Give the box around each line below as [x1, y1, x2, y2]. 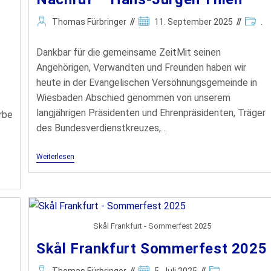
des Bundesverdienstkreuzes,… [36, 122, 168, 134]
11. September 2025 [154, 17, 233, 27]
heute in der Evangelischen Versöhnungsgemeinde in [36, 77, 258, 89]
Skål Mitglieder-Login [86, 15, 162, 25]
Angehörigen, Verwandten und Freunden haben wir [36, 62, 247, 74]
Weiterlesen [36, 152, 75, 162]
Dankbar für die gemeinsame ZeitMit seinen [36, 47, 221, 59]
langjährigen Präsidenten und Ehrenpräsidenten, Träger [36, 107, 266, 119]
